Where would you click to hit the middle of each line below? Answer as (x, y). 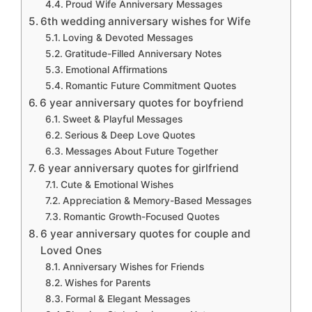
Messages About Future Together (141, 151)
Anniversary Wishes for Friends (133, 267)
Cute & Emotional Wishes (117, 185)
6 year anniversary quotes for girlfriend (139, 169)
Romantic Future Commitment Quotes (150, 86)
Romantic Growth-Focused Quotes (141, 217)
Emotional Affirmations (116, 70)
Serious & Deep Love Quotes (130, 135)
